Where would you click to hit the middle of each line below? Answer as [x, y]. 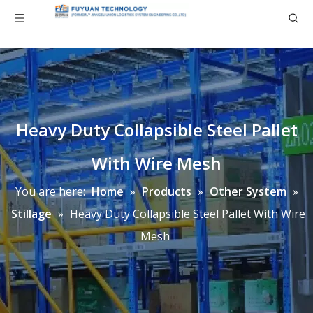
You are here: [50, 191]
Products [166, 191]
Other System [248, 191]
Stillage [31, 214]
